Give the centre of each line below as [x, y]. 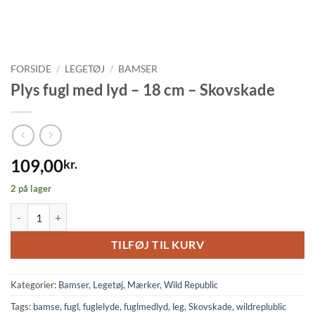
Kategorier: [34, 285]
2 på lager [31, 189]
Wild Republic [191, 285]
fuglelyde [101, 307]
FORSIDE [31, 69]
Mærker [143, 285]
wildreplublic [261, 307]
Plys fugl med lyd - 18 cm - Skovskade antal [103, 211]
